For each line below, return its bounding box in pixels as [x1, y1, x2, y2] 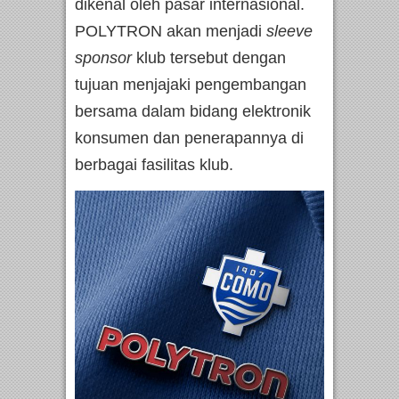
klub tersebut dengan [136, 49, 286, 68]
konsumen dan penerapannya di [75, 129, 304, 148]
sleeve [266, 22, 313, 41]
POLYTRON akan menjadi [75, 22, 266, 41]
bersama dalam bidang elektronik [75, 102, 311, 121]
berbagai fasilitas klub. [75, 156, 233, 175]
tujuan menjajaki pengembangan [75, 76, 306, 94]
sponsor [75, 49, 136, 68]
